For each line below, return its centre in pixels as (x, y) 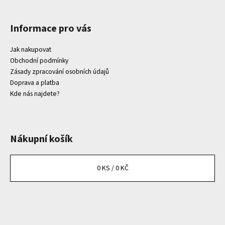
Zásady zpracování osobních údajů (60, 71)
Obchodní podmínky (39, 60)
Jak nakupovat (31, 49)
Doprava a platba (35, 82)
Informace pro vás (51, 28)
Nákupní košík (41, 139)
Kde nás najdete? (35, 93)
